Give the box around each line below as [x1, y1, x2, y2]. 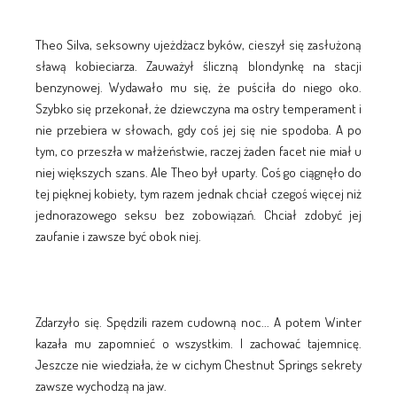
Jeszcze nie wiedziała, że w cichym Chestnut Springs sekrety [35, 355, 362, 373]
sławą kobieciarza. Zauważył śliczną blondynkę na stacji [35, 57, 362, 74]
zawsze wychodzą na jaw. [35, 377, 167, 394]
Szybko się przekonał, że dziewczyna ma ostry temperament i [35, 99, 362, 117]
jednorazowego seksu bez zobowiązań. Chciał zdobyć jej [35, 206, 362, 223]
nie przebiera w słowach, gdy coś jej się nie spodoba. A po [35, 121, 362, 138]
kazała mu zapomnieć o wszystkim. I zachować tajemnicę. [35, 334, 362, 352]
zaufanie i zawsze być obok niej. [35, 227, 201, 245]
